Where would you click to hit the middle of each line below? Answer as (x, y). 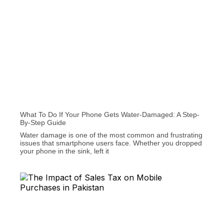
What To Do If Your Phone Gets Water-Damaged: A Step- (110, 115)
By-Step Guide (43, 123)
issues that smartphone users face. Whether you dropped (111, 143)
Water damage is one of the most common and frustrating (111, 135)
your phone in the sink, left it (64, 151)
